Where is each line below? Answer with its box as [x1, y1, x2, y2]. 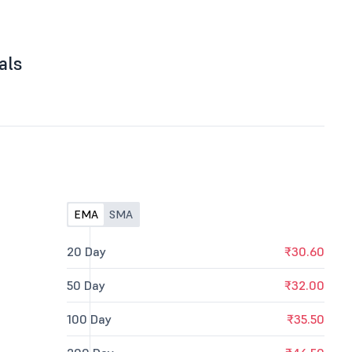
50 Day [67, 277, 106, 293]
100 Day [67, 311, 112, 327]
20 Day [67, 244, 107, 259]
